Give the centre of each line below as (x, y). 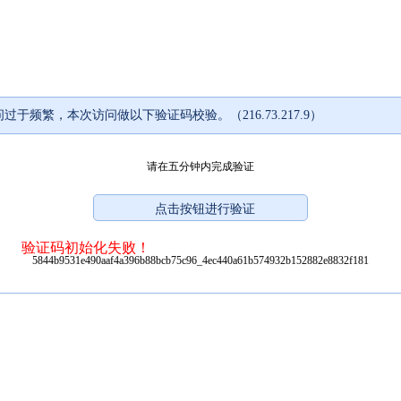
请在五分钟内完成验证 (200, 166)
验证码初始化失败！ (86, 247)
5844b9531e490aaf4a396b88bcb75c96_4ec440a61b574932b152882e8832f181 (200, 260)
